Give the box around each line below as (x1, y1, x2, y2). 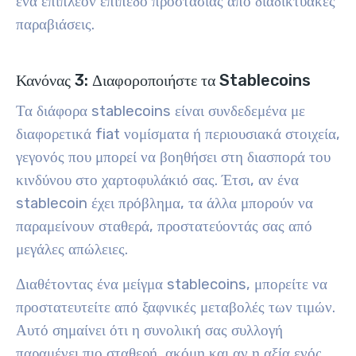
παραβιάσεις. (16, 16, 95, 33)
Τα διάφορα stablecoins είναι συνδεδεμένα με (16, 103, 305, 120)
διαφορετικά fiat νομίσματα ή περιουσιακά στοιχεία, (16, 126, 340, 143)
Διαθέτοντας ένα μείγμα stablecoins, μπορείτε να (16, 276, 327, 293)
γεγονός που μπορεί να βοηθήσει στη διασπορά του (16, 149, 331, 166)
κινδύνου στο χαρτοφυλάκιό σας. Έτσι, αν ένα (16, 172, 299, 189)
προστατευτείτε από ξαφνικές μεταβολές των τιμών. (16, 299, 335, 316)
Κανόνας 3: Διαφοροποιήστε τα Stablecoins (16, 71, 311, 90)
